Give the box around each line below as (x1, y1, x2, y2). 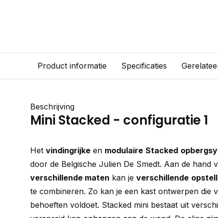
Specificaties (121, 61, 167, 71)
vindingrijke (46, 145, 91, 155)
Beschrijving (30, 102, 74, 111)
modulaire (105, 145, 143, 155)
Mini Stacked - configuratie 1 (30, 111, 208, 129)
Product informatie (37, 61, 107, 71)
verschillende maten (30, 173, 109, 182)
